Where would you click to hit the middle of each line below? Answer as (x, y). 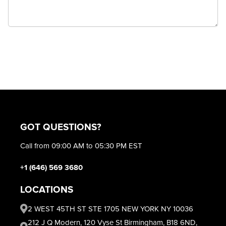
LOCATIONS (47, 190)
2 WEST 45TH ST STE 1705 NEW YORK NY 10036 (110, 209)
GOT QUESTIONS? (61, 127)
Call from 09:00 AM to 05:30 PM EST (81, 146)
